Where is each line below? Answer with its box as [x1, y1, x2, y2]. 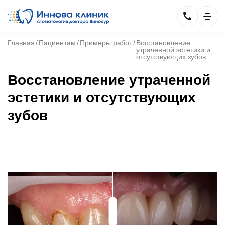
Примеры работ [80, 39, 132, 47]
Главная [8, 39, 35, 47]
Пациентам [39, 39, 76, 47]
